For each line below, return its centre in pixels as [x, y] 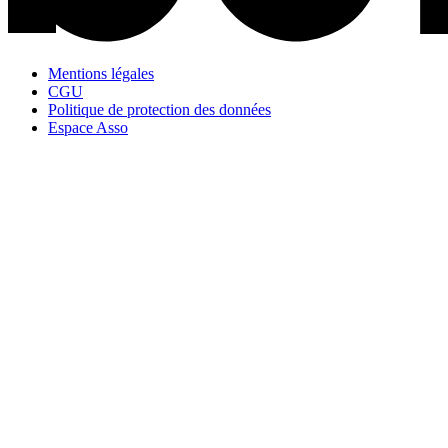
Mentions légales [101, 74]
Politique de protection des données [159, 110]
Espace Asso [88, 128]
